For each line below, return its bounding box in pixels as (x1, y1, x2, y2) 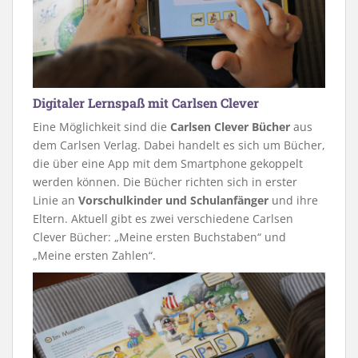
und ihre (268, 193, 318, 209)
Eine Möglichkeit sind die (33, 119, 170, 135)
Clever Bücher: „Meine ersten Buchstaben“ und (33, 229, 286, 245)
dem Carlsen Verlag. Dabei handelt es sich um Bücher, (33, 137, 325, 153)
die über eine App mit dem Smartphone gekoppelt (33, 156, 303, 172)
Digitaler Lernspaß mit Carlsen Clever (33, 94, 259, 112)
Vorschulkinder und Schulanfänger (78, 193, 268, 209)
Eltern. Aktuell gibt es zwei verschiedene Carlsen (33, 211, 293, 227)
